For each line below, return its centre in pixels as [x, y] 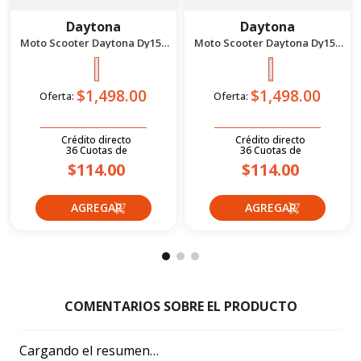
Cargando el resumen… [89, 350]
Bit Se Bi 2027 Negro [267, 54]
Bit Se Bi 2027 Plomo [93, 54]
